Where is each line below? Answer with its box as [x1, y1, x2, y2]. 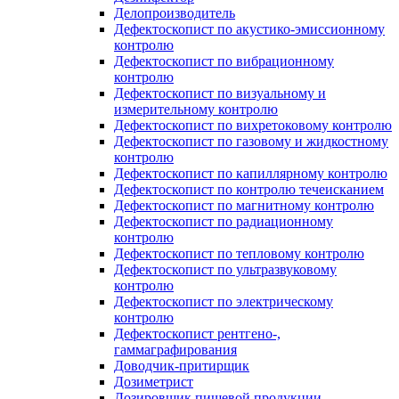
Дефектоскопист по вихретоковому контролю [114, 118, 392, 133]
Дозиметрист [114, 374, 193, 389]
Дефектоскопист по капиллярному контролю [114, 166, 387, 181]
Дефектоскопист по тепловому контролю [114, 246, 364, 261]
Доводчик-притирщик [114, 358, 249, 373]
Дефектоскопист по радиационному [114, 214, 333, 229]
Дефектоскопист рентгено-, [114, 326, 281, 341]
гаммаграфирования [114, 342, 237, 357]
